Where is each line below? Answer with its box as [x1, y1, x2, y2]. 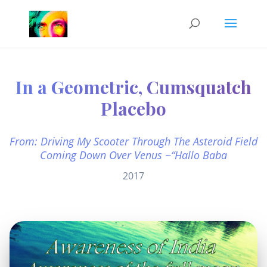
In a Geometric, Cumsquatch [15, 75, 252, 99]
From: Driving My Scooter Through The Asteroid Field [10, 134, 257, 148]
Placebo [101, 97, 166, 120]
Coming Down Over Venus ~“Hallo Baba [40, 148, 227, 162]
